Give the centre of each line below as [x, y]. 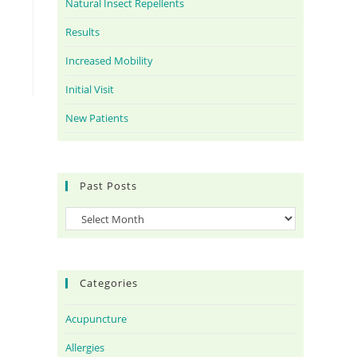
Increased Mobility [110, 61]
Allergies [85, 348]
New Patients [97, 118]
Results [83, 32]
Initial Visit [90, 89]
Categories [109, 283]
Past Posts [109, 186]
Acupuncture [96, 319]
